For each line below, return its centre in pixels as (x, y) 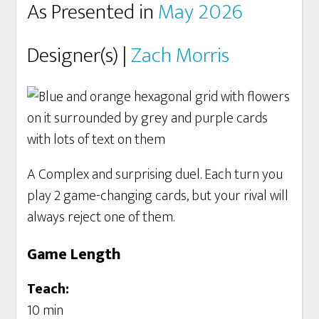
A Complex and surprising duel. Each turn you (155, 174)
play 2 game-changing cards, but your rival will (158, 195)
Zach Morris (181, 55)
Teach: (48, 289)
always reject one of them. (101, 217)
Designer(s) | (79, 55)
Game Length (74, 254)
